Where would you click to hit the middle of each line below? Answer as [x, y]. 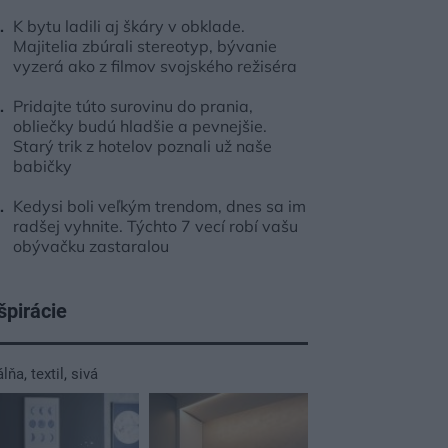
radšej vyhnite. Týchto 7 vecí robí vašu [155, 226]
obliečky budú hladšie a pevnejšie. [140, 126]
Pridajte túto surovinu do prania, [133, 106]
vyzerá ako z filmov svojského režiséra [155, 66]
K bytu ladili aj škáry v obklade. [129, 26]
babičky [42, 166]
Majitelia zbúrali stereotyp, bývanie [145, 46]
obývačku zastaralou [91, 246]
